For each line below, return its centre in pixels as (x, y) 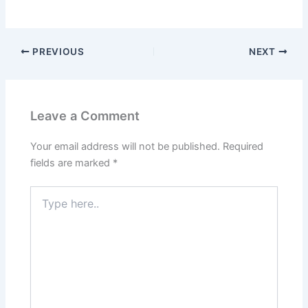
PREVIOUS (57, 51)
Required (243, 146)
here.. (43, 206)
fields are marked (72, 163)
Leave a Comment (85, 115)
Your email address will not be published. (125, 146)
